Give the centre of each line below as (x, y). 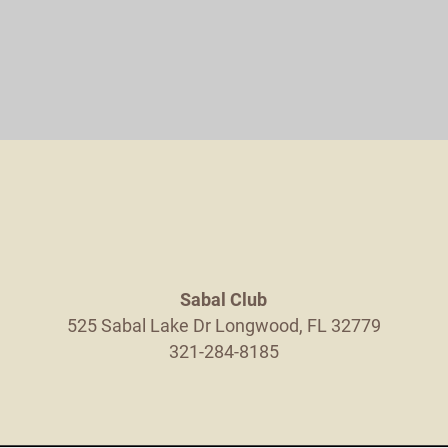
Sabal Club (224, 299)
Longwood (256, 325)
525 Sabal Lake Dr (138, 325)
